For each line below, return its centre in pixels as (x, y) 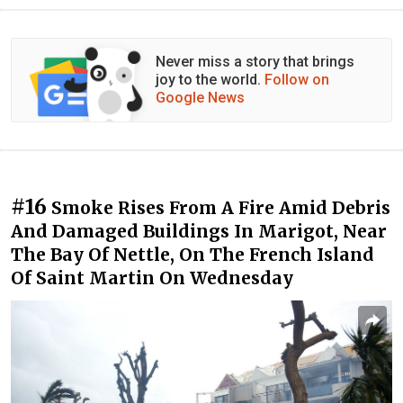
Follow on (297, 80)
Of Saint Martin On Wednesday (152, 278)
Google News (200, 98)
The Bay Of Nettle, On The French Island (193, 255)
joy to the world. (210, 80)
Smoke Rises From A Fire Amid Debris (221, 208)
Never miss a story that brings (255, 62)
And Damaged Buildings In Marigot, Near (199, 232)
